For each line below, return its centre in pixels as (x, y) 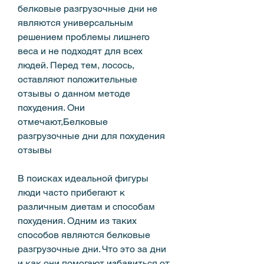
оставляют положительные (77, 79)
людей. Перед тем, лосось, (76, 65)
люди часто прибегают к (71, 192)
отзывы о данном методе (74, 93)
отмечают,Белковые (63, 121)
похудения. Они (51, 107)
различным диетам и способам (86, 206)
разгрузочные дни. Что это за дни (92, 249)
